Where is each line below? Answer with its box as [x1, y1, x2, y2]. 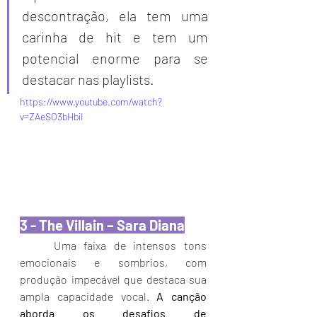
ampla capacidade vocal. [20, 289, 157, 303]
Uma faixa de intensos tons [53, 238, 207, 252]
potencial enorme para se [22, 49, 208, 67]
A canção [156, 289, 207, 303]
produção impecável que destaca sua [20, 272, 207, 286]
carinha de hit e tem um [22, 28, 208, 45]
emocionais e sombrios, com [20, 255, 207, 269]
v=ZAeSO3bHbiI [20, 110, 83, 122]
